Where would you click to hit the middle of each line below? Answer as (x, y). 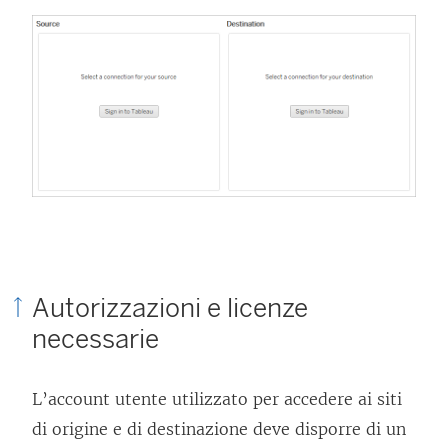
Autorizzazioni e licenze (170, 307)
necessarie (95, 338)
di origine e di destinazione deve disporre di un (219, 428)
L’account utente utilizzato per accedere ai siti (217, 398)
